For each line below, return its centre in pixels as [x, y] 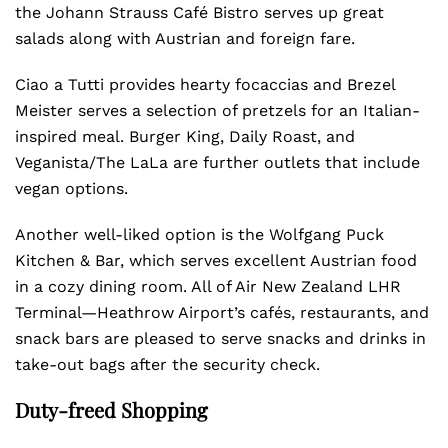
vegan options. [74, 188]
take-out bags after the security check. [167, 364]
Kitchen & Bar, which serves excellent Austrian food [216, 260]
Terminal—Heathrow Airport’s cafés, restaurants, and [222, 312]
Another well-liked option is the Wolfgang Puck [199, 234]
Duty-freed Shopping [111, 409]
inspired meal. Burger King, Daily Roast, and [185, 136]
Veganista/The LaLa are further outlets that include [217, 162]
